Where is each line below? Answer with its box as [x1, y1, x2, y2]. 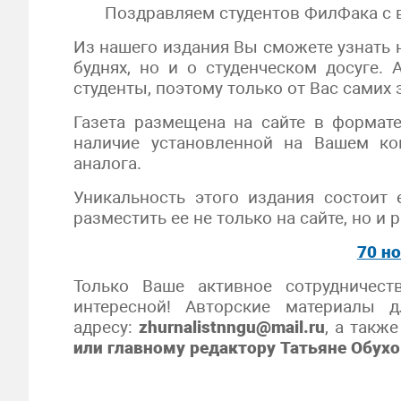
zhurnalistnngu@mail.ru [138, 317, 325, 337]
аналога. [73, 153, 141, 174]
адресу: [73, 317, 139, 337]
